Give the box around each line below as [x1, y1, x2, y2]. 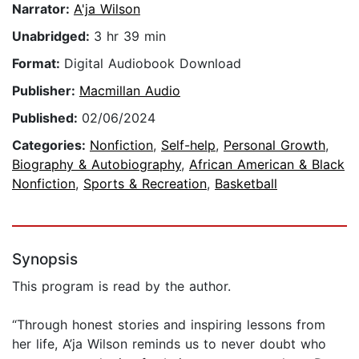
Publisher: [12, 83, 79, 99]
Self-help [161, 137, 216, 154]
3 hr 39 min [94, 28, 166, 45]
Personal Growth [224, 137, 325, 154]
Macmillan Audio [79, 83, 180, 99]
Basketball [215, 175, 277, 192]
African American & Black [189, 156, 345, 173]
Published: [12, 110, 82, 127]
